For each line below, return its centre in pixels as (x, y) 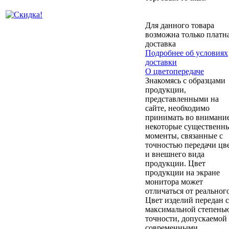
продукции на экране (182, 172)
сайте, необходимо (177, 108)
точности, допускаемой (186, 218)
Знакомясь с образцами (185, 80)
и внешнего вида (175, 154)
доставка (161, 43)
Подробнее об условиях (187, 53)
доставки (161, 62)
